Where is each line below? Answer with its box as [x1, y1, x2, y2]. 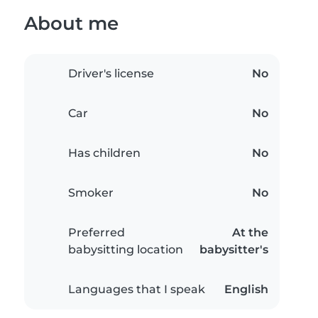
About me [24, 12, 119, 35]
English [224, 283, 268, 297]
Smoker [68, 186, 114, 200]
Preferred [68, 226, 125, 240]
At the [232, 226, 268, 240]
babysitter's [199, 243, 268, 257]
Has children [68, 146, 141, 160]
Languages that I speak [68, 283, 205, 297]
